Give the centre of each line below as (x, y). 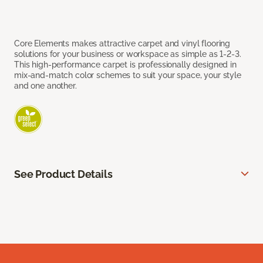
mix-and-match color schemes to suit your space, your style (128, 75)
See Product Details (63, 174)
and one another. (45, 86)
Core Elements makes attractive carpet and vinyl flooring (122, 44)
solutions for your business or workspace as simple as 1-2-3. (128, 54)
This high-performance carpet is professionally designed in (125, 65)
